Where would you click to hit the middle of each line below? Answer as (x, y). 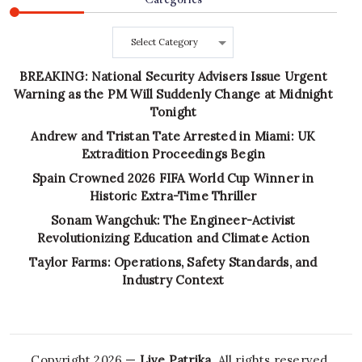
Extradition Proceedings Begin (173, 154)
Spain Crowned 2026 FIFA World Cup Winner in (173, 178)
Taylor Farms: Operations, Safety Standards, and (173, 262)
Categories (145, 35)
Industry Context (173, 280)
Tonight (173, 112)
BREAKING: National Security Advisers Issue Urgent (173, 76)
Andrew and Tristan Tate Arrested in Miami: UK (173, 136)
